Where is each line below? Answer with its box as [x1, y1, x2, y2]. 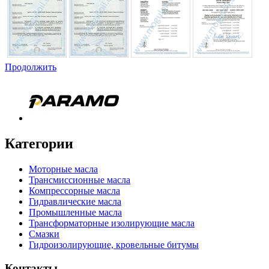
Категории [5, 135, 73, 151]
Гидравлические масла [29, 196, 121, 207]
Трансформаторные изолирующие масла [29, 217, 195, 228]
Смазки [29, 228, 59, 239]
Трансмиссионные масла [29, 174, 130, 185]
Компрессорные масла [29, 185, 120, 196]
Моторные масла [29, 163, 98, 174]
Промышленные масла [29, 207, 122, 217]
